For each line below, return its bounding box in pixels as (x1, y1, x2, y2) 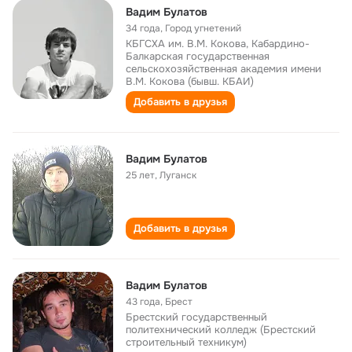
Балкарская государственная (126, 49, 269, 63)
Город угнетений (165, 22, 241, 35)
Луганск (159, 169, 196, 181)
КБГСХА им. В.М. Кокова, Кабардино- (126, 37, 310, 50)
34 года (126, 22, 160, 35)
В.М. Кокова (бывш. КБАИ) (126, 75, 254, 88)
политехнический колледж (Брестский (126, 323, 316, 336)
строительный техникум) (126, 335, 247, 349)
